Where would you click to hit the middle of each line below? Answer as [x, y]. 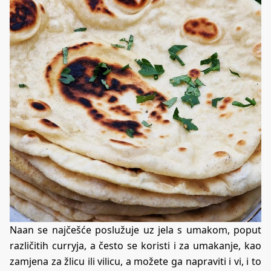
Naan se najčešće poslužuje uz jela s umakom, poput [135, 230]
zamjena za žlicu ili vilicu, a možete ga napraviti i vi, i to [135, 261]
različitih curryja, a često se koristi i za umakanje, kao [135, 245]
